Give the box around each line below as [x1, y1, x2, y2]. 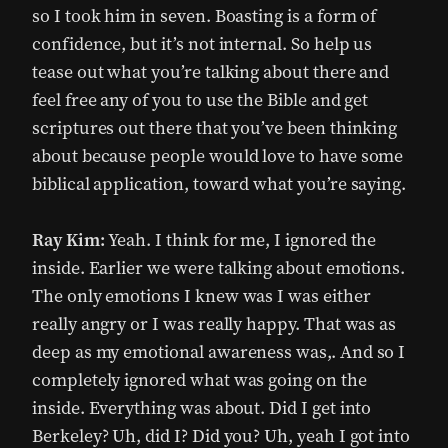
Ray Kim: [32, 228, 109, 252]
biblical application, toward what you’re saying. [32, 172, 407, 196]
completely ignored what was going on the [32, 368, 367, 392]
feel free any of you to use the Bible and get [32, 88, 369, 112]
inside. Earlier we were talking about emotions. [32, 256, 406, 280]
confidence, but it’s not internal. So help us [32, 32, 373, 56]
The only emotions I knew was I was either [32, 284, 371, 308]
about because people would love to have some [32, 144, 404, 168]
